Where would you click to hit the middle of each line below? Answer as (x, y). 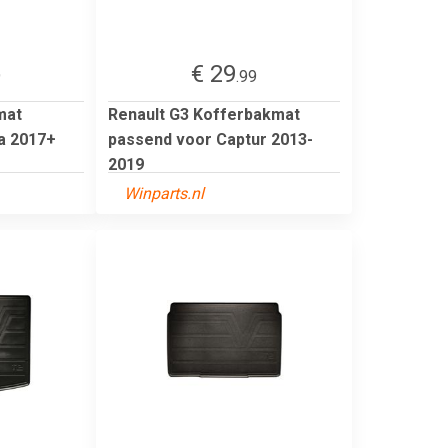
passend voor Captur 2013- (210, 139)
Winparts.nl (164, 193)
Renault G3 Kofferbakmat (204, 114)
